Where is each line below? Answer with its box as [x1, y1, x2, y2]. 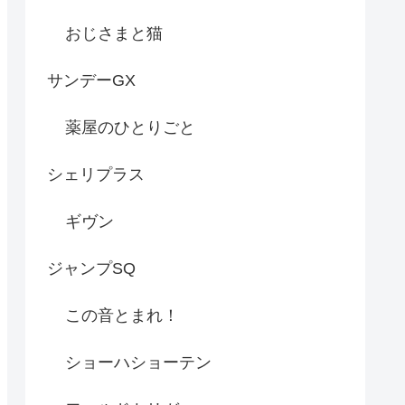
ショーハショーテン [65, 353, 212, 372]
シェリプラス [47, 165, 145, 184]
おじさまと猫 [65, 24, 163, 42]
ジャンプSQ [47, 259, 136, 278]
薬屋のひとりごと [65, 118, 195, 137]
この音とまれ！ [65, 306, 179, 325]
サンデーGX [47, 71, 136, 89]
